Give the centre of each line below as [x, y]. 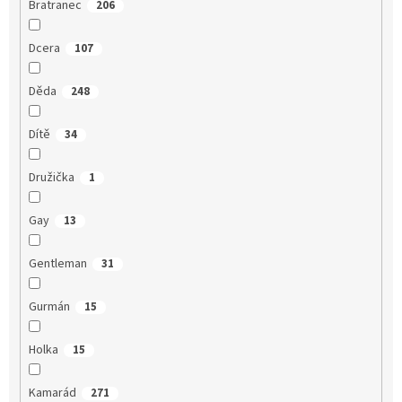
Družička [51, 177]
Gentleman [57, 263]
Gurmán [49, 306]
